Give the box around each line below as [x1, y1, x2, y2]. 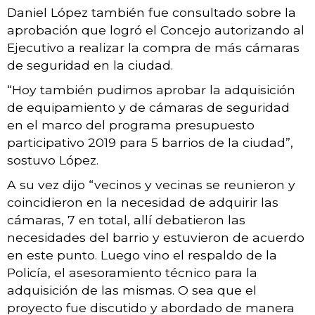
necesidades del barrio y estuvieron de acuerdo [7, 229, 304, 245]
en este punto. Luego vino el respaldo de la [7, 247, 277, 262]
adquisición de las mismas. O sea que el [7, 282, 257, 297]
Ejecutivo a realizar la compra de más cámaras [7, 39, 300, 55]
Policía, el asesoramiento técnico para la [7, 264, 257, 280]
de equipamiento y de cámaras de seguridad [7, 99, 290, 115]
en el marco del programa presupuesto [7, 117, 255, 132]
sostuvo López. [7, 152, 98, 167]
